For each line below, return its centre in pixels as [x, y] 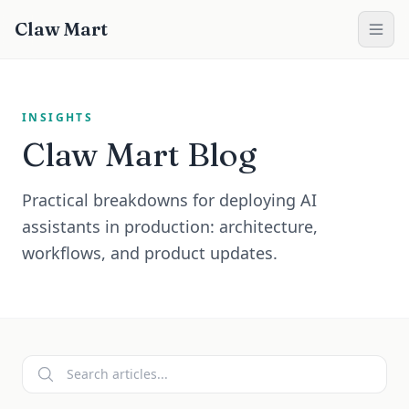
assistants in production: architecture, [170, 226]
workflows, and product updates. [150, 253]
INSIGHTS [58, 117]
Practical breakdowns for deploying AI [169, 200]
